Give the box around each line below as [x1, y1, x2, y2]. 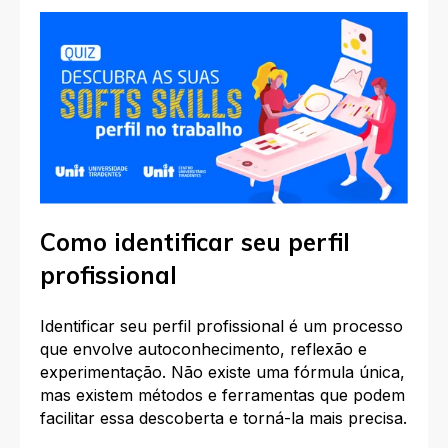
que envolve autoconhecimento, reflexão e [40, 338, 367, 359]
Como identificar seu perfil [40, 227, 350, 258]
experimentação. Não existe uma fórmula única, [40, 361, 405, 382]
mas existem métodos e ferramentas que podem [40, 384, 405, 405]
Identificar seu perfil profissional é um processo [40, 315, 403, 336]
